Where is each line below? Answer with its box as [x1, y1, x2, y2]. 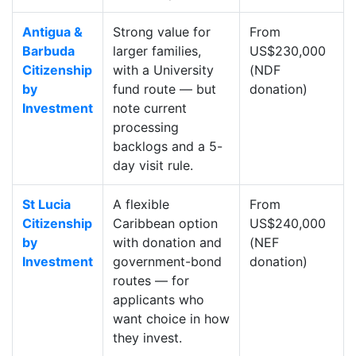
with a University [113, 62, 214, 79]
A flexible [113, 196, 169, 213]
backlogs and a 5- [113, 138, 222, 155]
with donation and [113, 234, 222, 251]
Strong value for [113, 24, 211, 41]
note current [113, 100, 187, 117]
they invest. [113, 330, 182, 346]
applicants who [113, 292, 204, 308]
